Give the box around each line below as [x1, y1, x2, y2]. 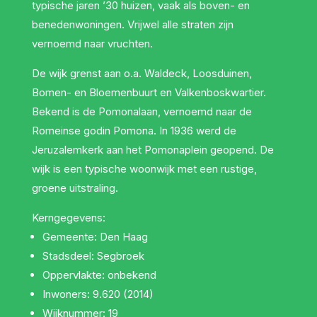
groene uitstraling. [31, 180, 118, 195]
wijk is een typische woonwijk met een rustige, [31, 161, 257, 175]
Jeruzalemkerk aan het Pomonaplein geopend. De [31, 142, 274, 156]
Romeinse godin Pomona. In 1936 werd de [31, 123, 236, 137]
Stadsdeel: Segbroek [42, 248, 144, 263]
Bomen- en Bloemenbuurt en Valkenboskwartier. [31, 85, 266, 99]
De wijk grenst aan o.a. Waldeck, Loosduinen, [31, 66, 252, 80]
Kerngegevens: [31, 210, 105, 224]
